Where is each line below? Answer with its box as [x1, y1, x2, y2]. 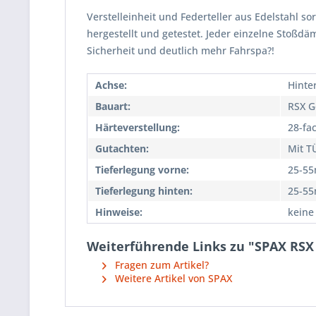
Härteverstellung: [95, 121, 180, 134]
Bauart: [95, 99, 130, 113]
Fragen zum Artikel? [112, 258, 209, 272]
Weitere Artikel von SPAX [112, 272, 232, 285]
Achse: [95, 78, 127, 92]
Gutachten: [95, 142, 149, 155]
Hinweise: [95, 205, 142, 219]
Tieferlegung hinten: [95, 184, 193, 197]
